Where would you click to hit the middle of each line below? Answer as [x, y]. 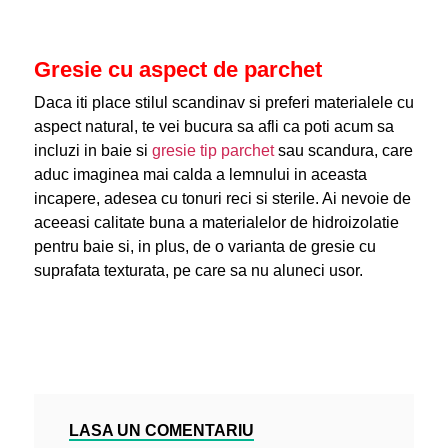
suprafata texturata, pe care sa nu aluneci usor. [198, 270]
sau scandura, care [345, 150]
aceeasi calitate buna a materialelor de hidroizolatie [216, 222]
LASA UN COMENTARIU [161, 430]
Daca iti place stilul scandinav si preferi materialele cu [223, 102]
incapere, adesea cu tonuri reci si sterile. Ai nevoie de [222, 198]
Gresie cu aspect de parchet [177, 69]
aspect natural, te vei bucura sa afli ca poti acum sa [213, 126]
